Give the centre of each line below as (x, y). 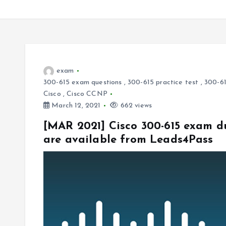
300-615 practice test (163, 82)
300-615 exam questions (83, 82)
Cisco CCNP (87, 94)
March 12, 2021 (75, 106)
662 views (135, 106)
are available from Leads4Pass (128, 140)
